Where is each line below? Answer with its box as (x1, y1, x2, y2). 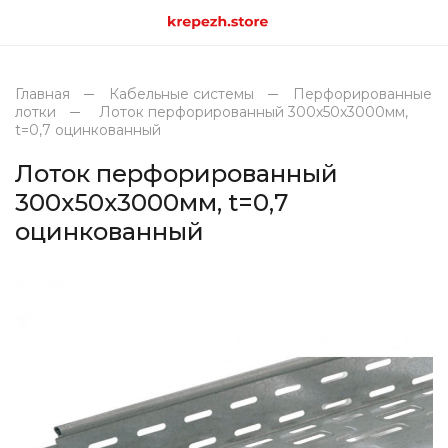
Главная (15, 85, 70, 103)
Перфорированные (293, 85, 432, 103)
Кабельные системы (109, 85, 258, 103)
